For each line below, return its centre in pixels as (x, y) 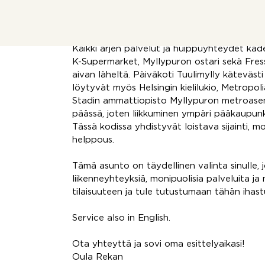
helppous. (93, 140)
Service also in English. (121, 218)
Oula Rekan (98, 257)
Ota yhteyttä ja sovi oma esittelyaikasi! (159, 244)
